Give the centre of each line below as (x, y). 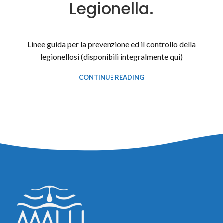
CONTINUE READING (111, 77)
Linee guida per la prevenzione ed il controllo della (111, 44)
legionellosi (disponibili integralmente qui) (111, 57)
